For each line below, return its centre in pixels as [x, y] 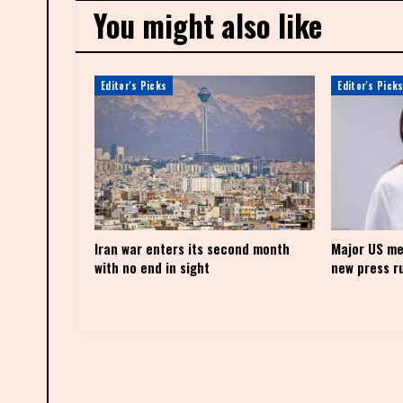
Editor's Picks [134, 85]
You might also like [208, 25]
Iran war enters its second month [192, 248]
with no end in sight [152, 267]
